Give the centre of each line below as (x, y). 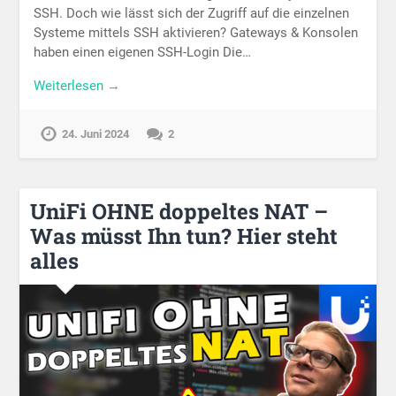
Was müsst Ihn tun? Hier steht (184, 236)
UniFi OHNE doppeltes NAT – (179, 211)
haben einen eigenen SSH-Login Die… (143, 52)
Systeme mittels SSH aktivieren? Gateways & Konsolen (196, 32)
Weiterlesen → (77, 86)
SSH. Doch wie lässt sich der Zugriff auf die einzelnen (192, 13)
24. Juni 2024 (96, 134)
